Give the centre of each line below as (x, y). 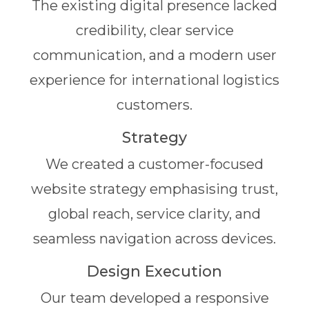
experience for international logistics (154, 80)
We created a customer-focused (154, 164)
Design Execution (154, 271)
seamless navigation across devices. (154, 239)
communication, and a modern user (154, 55)
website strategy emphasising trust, (154, 189)
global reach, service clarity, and (154, 214)
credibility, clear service (154, 30)
